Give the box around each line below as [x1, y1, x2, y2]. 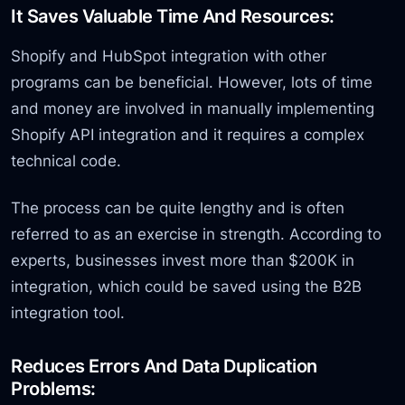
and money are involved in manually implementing [11, 99, 375, 118]
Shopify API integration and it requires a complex [11, 125, 365, 145]
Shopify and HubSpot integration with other [11, 46, 327, 66]
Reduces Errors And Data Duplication [11, 353, 317, 377]
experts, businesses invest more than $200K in [11, 250, 355, 269]
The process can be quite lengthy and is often [11, 197, 345, 217]
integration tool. [11, 302, 126, 322]
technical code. [11, 151, 122, 171]
